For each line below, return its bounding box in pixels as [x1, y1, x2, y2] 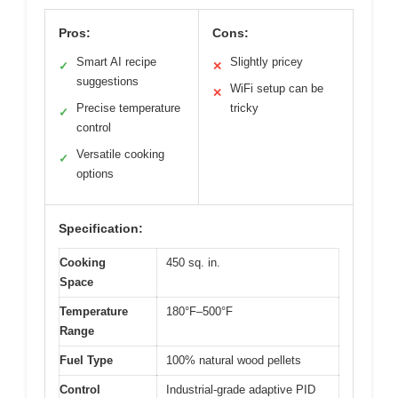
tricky [230, 101, 259, 115]
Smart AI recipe [76, 55, 156, 69]
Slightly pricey [230, 55, 303, 69]
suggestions [76, 75, 139, 89]
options [76, 167, 114, 181]
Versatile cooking [76, 147, 164, 162]
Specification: [59, 221, 143, 236]
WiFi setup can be [230, 82, 323, 96]
